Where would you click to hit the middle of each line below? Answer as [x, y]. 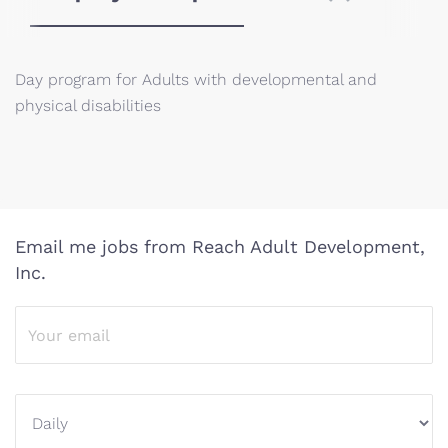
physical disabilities [88, 105]
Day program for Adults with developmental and [196, 79]
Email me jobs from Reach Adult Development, [220, 246]
